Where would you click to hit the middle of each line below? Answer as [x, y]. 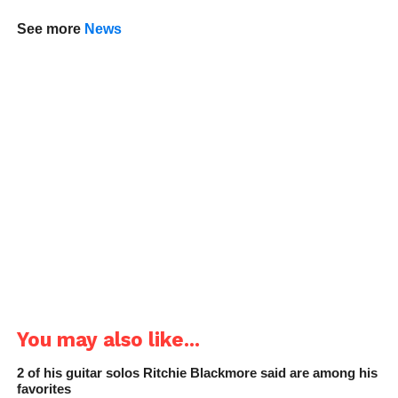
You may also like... [108, 339]
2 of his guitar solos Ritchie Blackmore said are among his [197, 372]
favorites [44, 388]
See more [50, 28]
